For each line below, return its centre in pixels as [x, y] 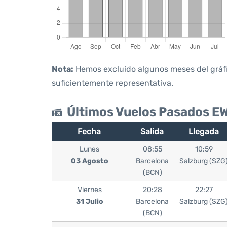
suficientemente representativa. [112, 83]
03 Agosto [89, 161]
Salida [152, 131]
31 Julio [89, 201]
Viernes [89, 190]
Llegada [203, 131]
